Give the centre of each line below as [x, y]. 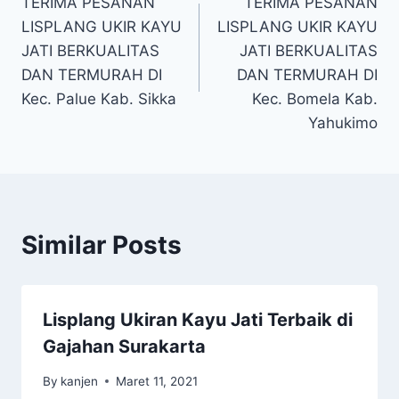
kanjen [80, 381]
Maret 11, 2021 [157, 381]
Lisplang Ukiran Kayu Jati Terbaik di [198, 320]
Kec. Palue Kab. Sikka [99, 99]
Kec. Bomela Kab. [315, 99]
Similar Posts [102, 245]
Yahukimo [343, 123]
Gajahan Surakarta [124, 347]
